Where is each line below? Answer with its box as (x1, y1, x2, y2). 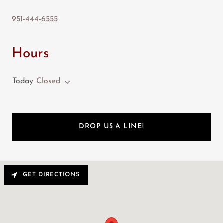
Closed (36, 77, 60, 85)
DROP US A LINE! (79, 123, 144, 131)
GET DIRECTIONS (23, 171, 80, 178)
